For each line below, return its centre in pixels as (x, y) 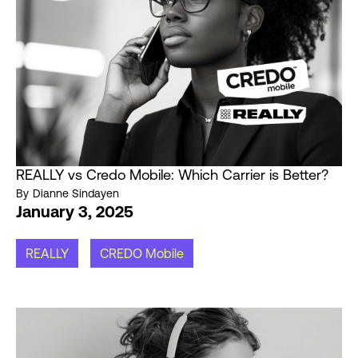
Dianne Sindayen (76, 194)
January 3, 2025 (75, 212)
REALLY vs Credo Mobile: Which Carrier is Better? (172, 175)
